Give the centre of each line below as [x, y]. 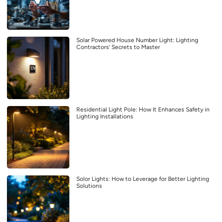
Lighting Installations [105, 117]
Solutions [89, 186]
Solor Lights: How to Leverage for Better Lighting [143, 179]
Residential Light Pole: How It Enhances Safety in [143, 110]
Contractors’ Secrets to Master [118, 47]
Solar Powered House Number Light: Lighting [137, 40]
